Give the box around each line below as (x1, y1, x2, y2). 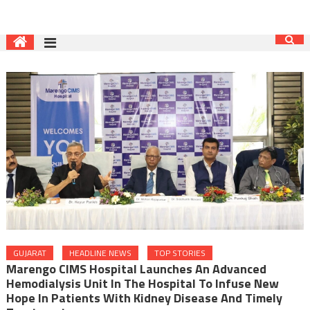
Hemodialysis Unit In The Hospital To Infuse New (6, 273, 279, 293)
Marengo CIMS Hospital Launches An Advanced (6, 259, 266, 278)
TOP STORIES (154, 246, 206, 259)
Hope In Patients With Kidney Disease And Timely (6, 288, 282, 307)
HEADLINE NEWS (69, 246, 131, 259)
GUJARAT (12, 246, 46, 259)
